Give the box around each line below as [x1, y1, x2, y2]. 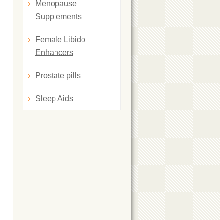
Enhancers [35, 48, 73, 56]
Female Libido [35, 35, 85, 44]
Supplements [35, 12, 82, 21]
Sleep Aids [35, 94, 73, 103]
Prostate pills [35, 71, 81, 80]
